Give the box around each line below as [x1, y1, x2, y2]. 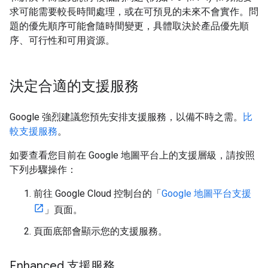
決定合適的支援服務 [10, 77, 139, 95]
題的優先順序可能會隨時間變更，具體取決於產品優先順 [10, 20, 249, 32]
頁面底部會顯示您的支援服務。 [33, 225, 167, 237]
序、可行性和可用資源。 [10, 34, 115, 46]
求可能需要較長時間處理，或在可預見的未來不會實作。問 [10, 5, 258, 17]
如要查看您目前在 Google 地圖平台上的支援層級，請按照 [10, 149, 255, 161]
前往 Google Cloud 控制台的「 [33, 187, 162, 199]
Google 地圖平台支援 [162, 187, 251, 199]
